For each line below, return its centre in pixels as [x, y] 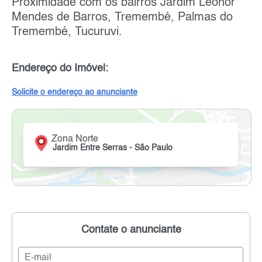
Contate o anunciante [131, 230]
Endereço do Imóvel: [60, 68]
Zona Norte [75, 139]
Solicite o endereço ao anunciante [75, 92]
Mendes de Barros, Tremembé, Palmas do [122, 17]
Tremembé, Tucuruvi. [67, 32]
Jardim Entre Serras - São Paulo [113, 148]
